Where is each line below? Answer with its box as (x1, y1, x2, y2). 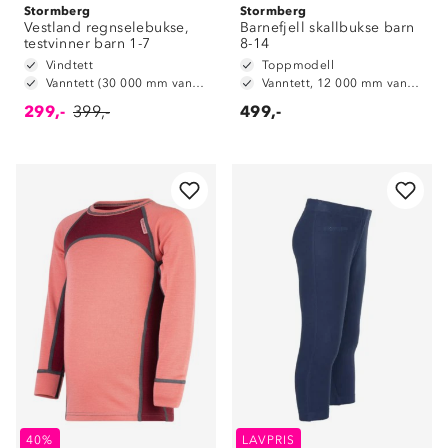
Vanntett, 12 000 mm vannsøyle (407, 76, 420, 90)
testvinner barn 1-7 (24, 35, 151, 52)
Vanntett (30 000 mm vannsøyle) (192, 76, 205, 90)
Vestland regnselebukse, (24, 19, 190, 36)
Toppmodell (262, 58, 334, 72)
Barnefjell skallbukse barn (240, 19, 415, 36)
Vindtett (46, 58, 94, 72)
